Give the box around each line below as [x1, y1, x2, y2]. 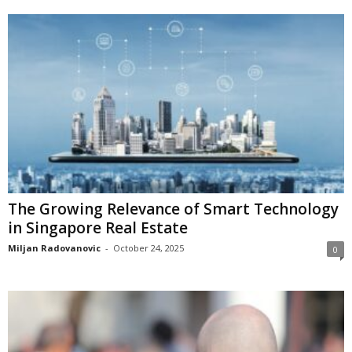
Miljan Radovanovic [8, 242, 101, 255]
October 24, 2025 [113, 242, 184, 255]
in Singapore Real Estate [8, 218, 188, 239]
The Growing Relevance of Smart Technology [8, 199, 339, 220]
